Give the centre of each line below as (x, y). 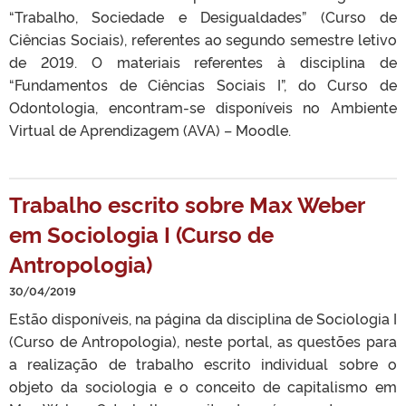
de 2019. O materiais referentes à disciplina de (203, 62)
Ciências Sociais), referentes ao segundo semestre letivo (203, 39)
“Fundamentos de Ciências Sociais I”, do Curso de (203, 84)
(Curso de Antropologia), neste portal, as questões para (203, 341)
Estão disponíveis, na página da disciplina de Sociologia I (203, 318)
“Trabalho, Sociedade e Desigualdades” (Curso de (203, 16)
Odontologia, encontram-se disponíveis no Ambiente (203, 107)
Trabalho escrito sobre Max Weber (187, 203)
